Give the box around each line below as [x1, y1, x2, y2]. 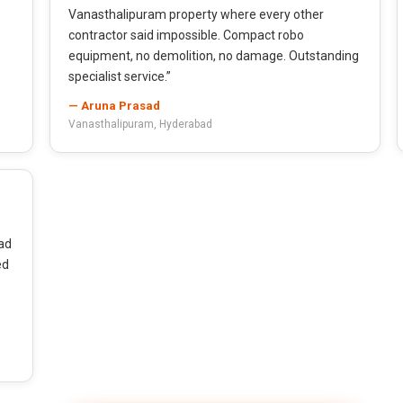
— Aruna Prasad [68, 98, 160, 112]
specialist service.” [68, 68, 171, 84]
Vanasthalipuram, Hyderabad [68, 117, 212, 130]
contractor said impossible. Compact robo [68, 27, 304, 42]
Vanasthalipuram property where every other [68, 6, 324, 22]
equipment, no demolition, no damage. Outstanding [68, 48, 359, 63]
